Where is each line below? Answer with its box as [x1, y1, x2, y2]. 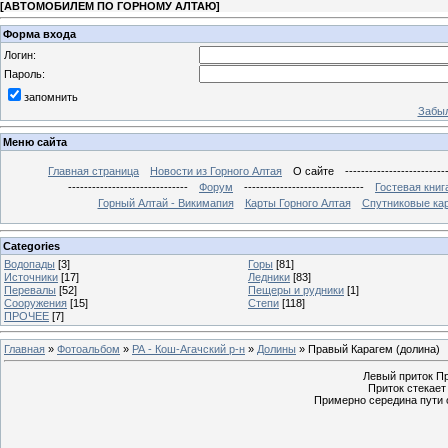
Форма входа [3, 27, 76, 40]
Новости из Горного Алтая [150, 165, 282, 178]
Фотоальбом [57, 342, 120, 355]
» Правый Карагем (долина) [296, 342, 440, 355]
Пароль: [4, 67, 45, 80]
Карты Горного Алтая [244, 197, 351, 210]
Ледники [248, 270, 290, 283]
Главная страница [48, 165, 139, 178]
